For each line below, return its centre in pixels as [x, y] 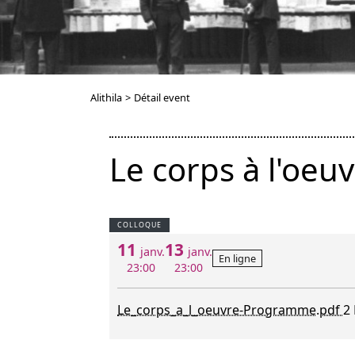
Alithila [106, 98]
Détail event [162, 98]
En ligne [238, 259]
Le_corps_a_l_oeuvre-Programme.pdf [230, 310]
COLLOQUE [139, 225]
